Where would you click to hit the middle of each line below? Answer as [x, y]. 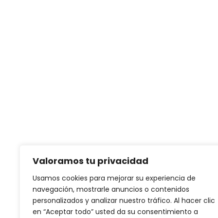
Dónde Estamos [109, 73]
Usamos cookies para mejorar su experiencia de [114, 178]
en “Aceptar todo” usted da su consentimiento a [115, 212]
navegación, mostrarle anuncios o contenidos [111, 189]
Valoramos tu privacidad [91, 161]
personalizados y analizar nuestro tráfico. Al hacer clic [124, 200]
